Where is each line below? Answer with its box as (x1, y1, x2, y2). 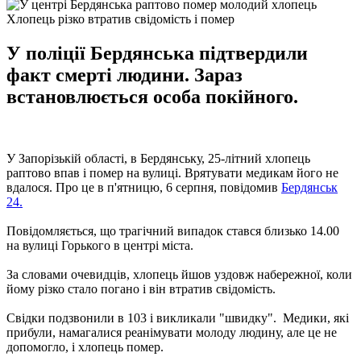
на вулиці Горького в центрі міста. (6, 238, 193, 252)
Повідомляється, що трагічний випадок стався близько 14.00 (6, 223, 339, 238)
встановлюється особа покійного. (6, 85, 298, 107)
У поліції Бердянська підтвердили (6, 42, 308, 64)
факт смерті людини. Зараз (6, 64, 243, 85)
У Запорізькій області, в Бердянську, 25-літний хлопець (6, 151, 310, 165)
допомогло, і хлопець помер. (6, 339, 164, 354)
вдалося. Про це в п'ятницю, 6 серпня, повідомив (6, 180, 281, 194)
